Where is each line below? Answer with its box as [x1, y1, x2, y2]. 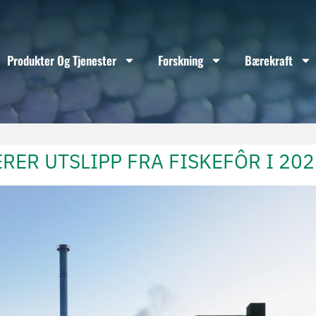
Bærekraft [244, 51, 293, 69]
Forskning [157, 51, 203, 69]
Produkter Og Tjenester [6, 51, 116, 69]
